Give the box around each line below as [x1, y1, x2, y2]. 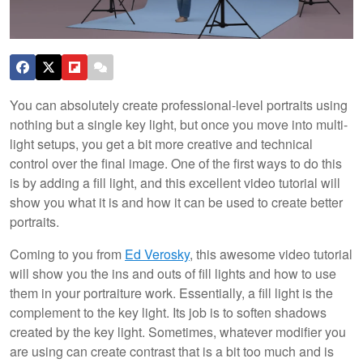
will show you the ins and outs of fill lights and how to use [10, 263, 336, 283]
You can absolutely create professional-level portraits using [10, 95, 348, 114]
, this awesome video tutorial [190, 244, 352, 263]
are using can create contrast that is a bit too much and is [10, 341, 334, 361]
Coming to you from [10, 244, 125, 263]
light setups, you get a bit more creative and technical [10, 134, 313, 153]
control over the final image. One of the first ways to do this [10, 153, 342, 173]
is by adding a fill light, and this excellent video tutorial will [10, 173, 340, 192]
